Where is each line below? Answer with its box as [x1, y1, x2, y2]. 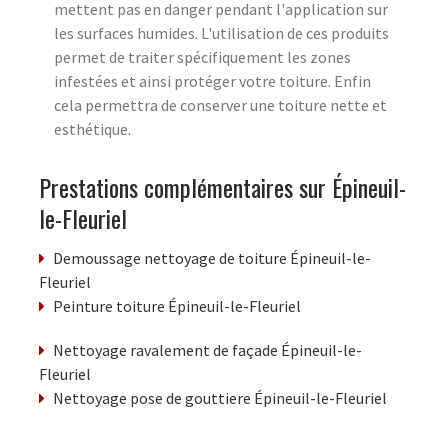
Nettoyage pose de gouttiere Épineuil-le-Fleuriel [53, 388, 387, 409]
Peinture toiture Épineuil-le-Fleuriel [53, 296, 301, 317]
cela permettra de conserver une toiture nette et [54, 95, 387, 116]
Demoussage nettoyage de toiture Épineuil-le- [53, 248, 371, 269]
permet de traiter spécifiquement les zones [54, 47, 351, 68]
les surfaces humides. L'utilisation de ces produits [54, 23, 389, 44]
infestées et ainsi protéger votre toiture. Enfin [54, 71, 371, 92]
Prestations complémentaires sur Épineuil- [39, 169, 406, 206]
